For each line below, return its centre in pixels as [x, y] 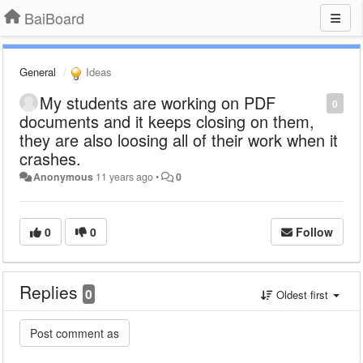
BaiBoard [54, 18]
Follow [314, 231]
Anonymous [64, 176]
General [38, 72]
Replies [51, 291]
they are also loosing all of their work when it [179, 139]
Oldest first [302, 294]
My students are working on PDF [158, 102]
